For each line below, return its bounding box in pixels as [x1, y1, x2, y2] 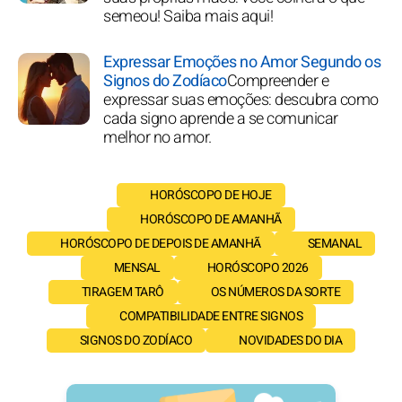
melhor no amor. [103, 125, 212, 150]
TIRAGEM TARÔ [81, 282, 164, 301]
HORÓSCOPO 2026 [206, 258, 309, 277]
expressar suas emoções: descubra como [103, 87, 379, 112]
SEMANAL [307, 233, 362, 253]
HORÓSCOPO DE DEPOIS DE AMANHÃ [60, 233, 261, 253]
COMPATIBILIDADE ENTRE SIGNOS [119, 306, 302, 326]
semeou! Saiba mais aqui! [103, 4, 273, 29]
